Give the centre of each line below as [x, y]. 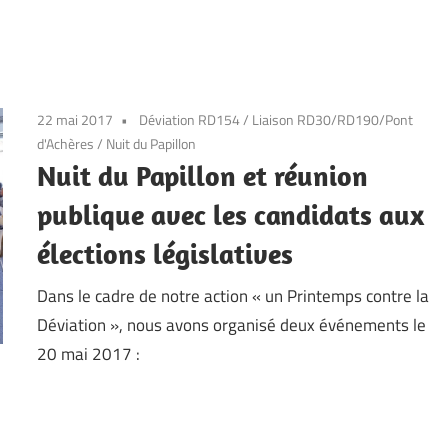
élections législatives [165, 254]
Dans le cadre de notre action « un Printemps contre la [233, 295]
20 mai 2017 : [89, 353]
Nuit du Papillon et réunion [203, 176]
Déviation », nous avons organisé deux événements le [232, 324]
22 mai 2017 [75, 120]
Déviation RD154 [190, 120]
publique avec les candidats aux [231, 215]
